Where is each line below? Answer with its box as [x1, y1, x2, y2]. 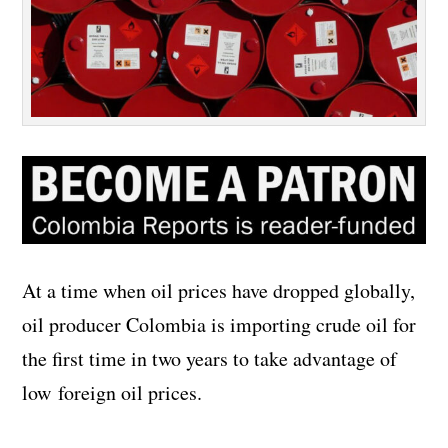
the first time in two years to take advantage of [22, 345, 398, 373]
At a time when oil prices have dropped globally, [22, 277, 416, 305]
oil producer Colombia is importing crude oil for [22, 311, 417, 339]
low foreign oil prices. [22, 379, 203, 407]
